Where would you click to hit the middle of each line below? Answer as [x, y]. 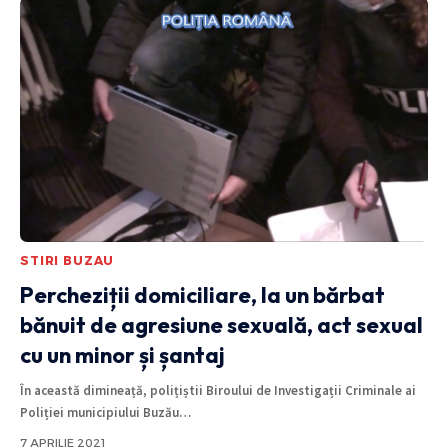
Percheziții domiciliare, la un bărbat [202, 295]
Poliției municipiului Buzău [99, 413]
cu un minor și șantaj [122, 355]
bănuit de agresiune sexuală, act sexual [221, 325]
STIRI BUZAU [67, 261]
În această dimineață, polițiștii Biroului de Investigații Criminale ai [218, 391]
